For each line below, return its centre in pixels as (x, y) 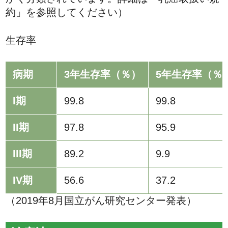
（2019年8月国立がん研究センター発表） (101, 200)
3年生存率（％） (103, 74)
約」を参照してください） (67, 12)
